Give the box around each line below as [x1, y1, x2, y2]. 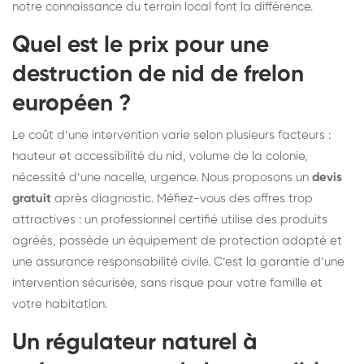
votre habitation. [12, 297, 107, 310]
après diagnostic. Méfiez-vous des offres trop [51, 192, 313, 205]
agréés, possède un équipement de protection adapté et [12, 234, 342, 247]
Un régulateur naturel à [12, 331, 258, 354]
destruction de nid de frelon [12, 63, 304, 86]
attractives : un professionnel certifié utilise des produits [12, 213, 327, 226]
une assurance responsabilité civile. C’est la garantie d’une [12, 255, 344, 268]
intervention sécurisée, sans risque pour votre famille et [12, 276, 323, 289]
